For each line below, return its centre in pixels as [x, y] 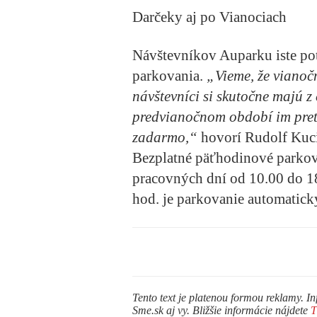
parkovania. [169, 75]
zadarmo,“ [167, 137]
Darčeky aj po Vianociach [209, 17]
